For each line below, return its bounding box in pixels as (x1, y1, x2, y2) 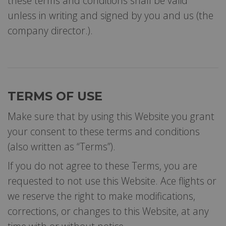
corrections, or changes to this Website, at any (8, 204, 209, 218)
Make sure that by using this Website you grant (8, 109, 214, 123)
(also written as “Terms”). (8, 139, 116, 153)
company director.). (8, 23, 93, 37)
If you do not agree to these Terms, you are (8, 158, 197, 173)
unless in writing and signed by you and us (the (8, 8, 213, 22)
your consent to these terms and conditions (8, 124, 200, 138)
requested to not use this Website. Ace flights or (8, 174, 216, 188)
